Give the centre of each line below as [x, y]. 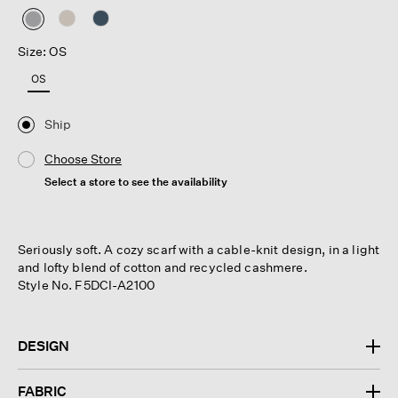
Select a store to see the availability [136, 181]
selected [59, 36]
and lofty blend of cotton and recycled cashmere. [163, 267]
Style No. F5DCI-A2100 [86, 284]
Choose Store [83, 158]
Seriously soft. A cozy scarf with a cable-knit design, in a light [199, 249]
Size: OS [42, 52]
